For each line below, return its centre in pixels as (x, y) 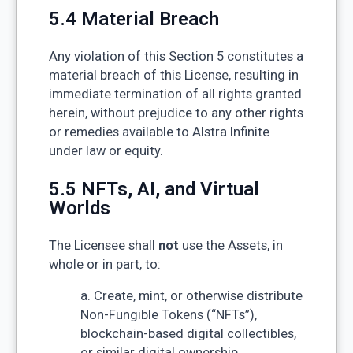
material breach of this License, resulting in (173, 75)
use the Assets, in (230, 245)
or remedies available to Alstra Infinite (159, 132)
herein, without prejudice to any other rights (176, 113)
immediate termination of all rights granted (175, 94)
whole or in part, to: (104, 264)
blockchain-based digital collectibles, (188, 334)
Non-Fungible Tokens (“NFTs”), (168, 315)
